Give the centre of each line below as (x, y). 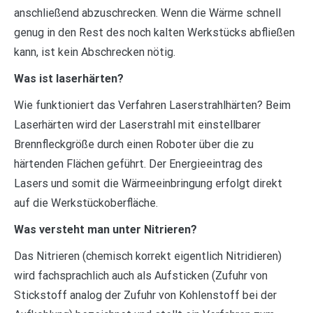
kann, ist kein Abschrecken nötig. (95, 52)
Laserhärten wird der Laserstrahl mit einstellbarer (137, 125)
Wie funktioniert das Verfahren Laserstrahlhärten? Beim (152, 105)
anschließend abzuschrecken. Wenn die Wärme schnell (147, 13)
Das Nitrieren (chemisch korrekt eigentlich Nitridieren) (148, 256)
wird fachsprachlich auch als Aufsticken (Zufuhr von (141, 276)
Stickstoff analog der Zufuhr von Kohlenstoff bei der (145, 296)
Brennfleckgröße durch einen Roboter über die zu (134, 145)
